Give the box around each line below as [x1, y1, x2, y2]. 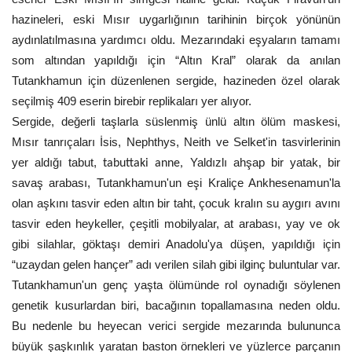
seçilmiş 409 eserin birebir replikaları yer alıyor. [12, 94, 251, 108]
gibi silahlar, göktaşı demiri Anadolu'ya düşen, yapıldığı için [12, 237, 340, 251]
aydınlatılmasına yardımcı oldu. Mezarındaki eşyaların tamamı [12, 33, 340, 46]
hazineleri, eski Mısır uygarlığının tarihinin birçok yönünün [12, 13, 340, 26]
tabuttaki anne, [97, 157, 190, 170]
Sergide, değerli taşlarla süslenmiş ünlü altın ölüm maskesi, [12, 115, 340, 128]
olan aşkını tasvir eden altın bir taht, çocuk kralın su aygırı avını [12, 196, 340, 210]
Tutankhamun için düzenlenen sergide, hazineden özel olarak [12, 74, 340, 87]
